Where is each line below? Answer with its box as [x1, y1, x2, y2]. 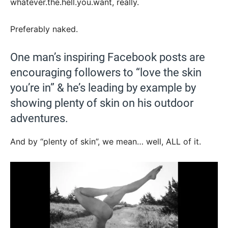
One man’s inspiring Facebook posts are [10, 50, 205, 64]
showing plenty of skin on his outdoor [10, 96, 193, 109]
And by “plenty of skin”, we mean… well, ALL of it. [10, 136, 201, 147]
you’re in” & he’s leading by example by [10, 81, 196, 94]
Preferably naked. [10, 23, 78, 34]
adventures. [10, 111, 68, 125]
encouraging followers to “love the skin [10, 66, 202, 79]
